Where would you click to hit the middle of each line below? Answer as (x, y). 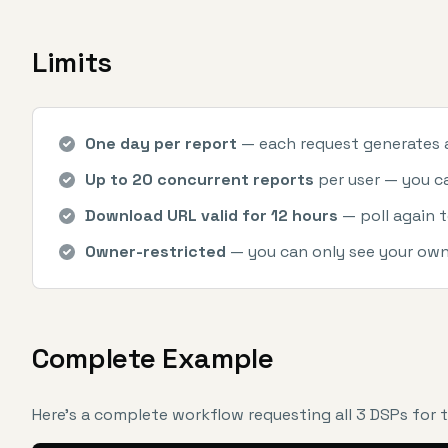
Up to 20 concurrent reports (199, 179)
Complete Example (153, 358)
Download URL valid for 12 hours (211, 215)
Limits (72, 62)
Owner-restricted (155, 251)
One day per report (161, 143)
